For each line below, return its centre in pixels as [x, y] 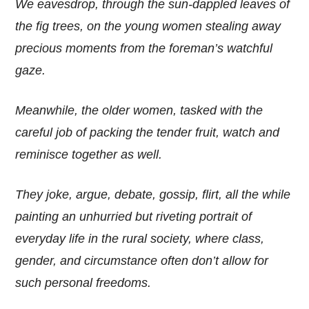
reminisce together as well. [89, 155]
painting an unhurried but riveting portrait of [134, 217]
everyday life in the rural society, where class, [140, 239]
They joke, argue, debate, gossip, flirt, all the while [153, 195]
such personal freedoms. [83, 283]
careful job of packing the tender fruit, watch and [148, 133]
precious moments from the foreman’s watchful [144, 49]
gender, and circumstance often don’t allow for [142, 261]
